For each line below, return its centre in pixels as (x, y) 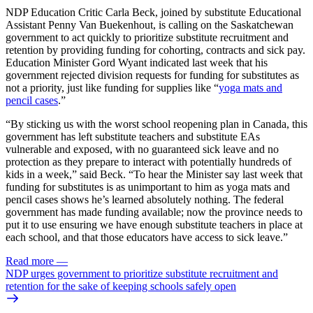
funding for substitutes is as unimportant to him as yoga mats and (148, 187)
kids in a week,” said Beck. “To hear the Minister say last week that (154, 174)
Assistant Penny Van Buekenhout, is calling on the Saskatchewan (150, 24)
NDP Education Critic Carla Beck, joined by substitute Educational (153, 12)
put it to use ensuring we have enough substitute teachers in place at (154, 224)
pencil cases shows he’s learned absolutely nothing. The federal (145, 199)
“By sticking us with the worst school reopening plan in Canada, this (156, 124)
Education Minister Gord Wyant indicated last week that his (137, 62)
